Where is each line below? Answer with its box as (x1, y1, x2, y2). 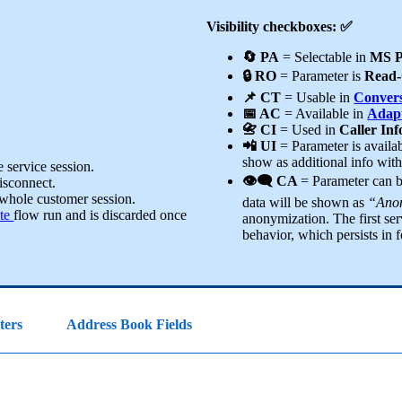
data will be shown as (242, 195, 369, 211)
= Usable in (281, 90, 354, 106)
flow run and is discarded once (13, 207, 188, 223)
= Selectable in (279, 49, 371, 66)
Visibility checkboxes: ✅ (206, 19, 354, 35)
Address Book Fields (66, 316, 192, 332)
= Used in (280, 122, 340, 138)
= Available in (281, 106, 368, 122)
